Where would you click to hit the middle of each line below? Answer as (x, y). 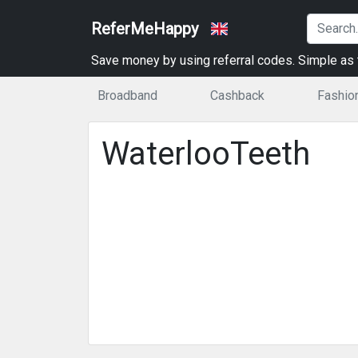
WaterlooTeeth (206, 154)
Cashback (237, 95)
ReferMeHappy (145, 29)
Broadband (127, 95)
